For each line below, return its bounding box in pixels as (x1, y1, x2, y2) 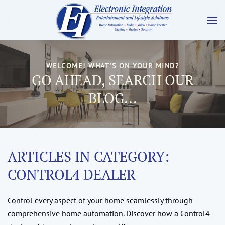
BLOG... (88, 89, 137, 107)
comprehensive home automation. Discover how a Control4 (8, 208, 210, 218)
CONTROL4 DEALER (8, 165, 136, 184)
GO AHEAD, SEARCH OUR (31, 71, 194, 89)
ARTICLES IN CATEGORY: (8, 147, 169, 166)
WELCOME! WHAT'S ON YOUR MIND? (46, 61, 179, 70)
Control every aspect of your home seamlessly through (8, 195, 193, 205)
